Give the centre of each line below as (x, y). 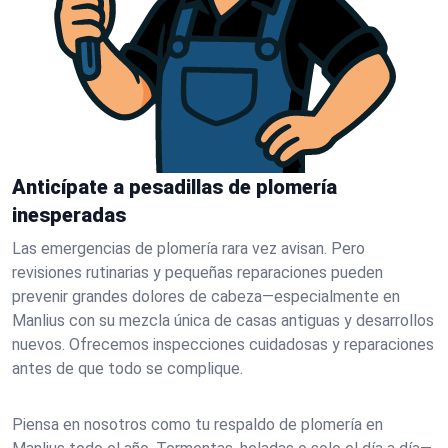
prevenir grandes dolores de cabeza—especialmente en (206, 296)
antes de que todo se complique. (127, 368)
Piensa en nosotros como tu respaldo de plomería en (197, 424)
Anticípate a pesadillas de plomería (174, 187)
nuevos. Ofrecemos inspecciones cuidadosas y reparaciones (223, 344)
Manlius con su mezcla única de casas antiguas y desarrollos (223, 320)
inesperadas (69, 215)
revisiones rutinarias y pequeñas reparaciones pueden (197, 272)
